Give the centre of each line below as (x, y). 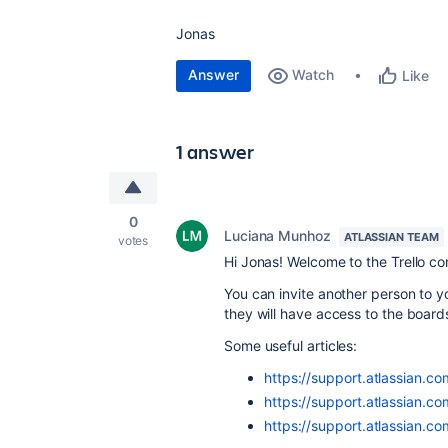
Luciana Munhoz (277, 235)
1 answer (215, 151)
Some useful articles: (291, 345)
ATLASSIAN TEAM (391, 237)
